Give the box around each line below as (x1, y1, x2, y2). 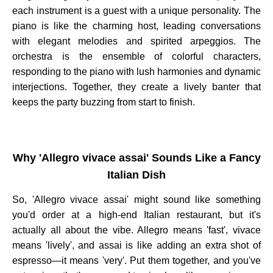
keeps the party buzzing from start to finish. (12, 97, 195, 108)
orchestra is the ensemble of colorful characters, (12, 51, 261, 62)
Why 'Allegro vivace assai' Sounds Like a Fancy (12, 151, 261, 164)
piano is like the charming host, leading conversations (12, 21, 261, 32)
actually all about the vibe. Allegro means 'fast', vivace (12, 225, 261, 236)
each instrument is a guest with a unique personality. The (12, 5, 261, 16)
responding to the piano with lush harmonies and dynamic (12, 66, 261, 77)
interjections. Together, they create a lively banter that (12, 82, 261, 93)
